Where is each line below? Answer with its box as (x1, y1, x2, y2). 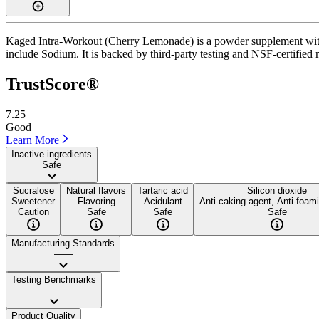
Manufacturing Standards (11, 237, 115, 249)
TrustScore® (6, 74, 99, 93)
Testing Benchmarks (11, 273, 96, 285)
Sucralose (12, 184, 54, 196)
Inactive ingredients (11, 148, 92, 159)
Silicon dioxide (247, 184, 307, 196)
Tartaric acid (137, 184, 188, 196)
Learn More (6, 133, 62, 146)
